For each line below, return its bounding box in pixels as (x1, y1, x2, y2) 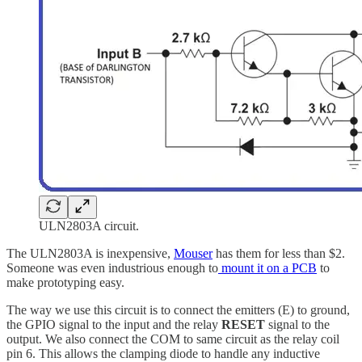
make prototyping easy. (6, 275, 124, 289)
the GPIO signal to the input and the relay (6, 317, 221, 331)
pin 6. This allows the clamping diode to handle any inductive (6, 346, 320, 360)
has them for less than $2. (213, 246, 345, 260)
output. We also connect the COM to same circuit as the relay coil (6, 331, 339, 346)
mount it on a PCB (218, 260, 317, 275)
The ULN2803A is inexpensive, (6, 246, 174, 260)
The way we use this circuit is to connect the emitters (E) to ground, (6, 302, 350, 317)
